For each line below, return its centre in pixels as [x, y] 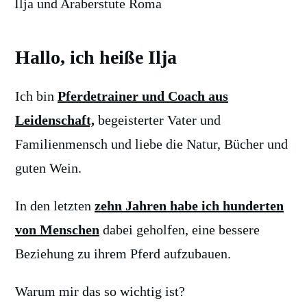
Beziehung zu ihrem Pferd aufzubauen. [123, 254]
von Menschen [57, 230]
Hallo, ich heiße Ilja [96, 57]
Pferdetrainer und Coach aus [143, 96]
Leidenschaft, [55, 120]
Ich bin [36, 96]
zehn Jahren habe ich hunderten [189, 206]
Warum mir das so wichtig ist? [100, 291]
